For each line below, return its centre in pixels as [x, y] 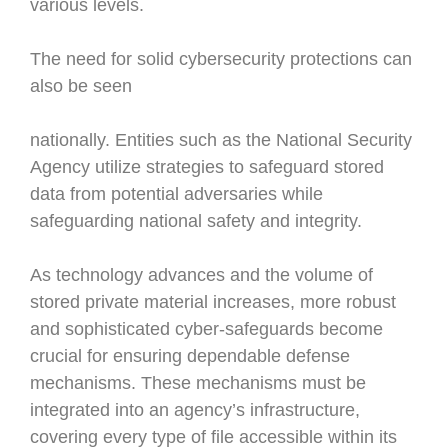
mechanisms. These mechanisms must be [198, 383]
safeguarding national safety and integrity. [196, 221]
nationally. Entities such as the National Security [221, 140]
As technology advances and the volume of [201, 275]
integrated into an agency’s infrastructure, [195, 410]
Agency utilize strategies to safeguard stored [207, 167]
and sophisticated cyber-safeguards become [206, 329]
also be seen [86, 86]
